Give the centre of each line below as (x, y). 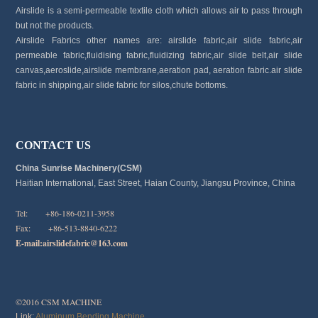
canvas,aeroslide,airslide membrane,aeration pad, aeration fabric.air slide (159, 70)
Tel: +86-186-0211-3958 (65, 213)
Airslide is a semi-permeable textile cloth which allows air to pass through (159, 10)
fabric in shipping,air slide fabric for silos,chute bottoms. (122, 85)
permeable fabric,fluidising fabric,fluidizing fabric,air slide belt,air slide (159, 55)
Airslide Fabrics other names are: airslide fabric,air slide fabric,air (159, 40)
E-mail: (29, 243)
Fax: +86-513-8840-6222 (67, 228)
